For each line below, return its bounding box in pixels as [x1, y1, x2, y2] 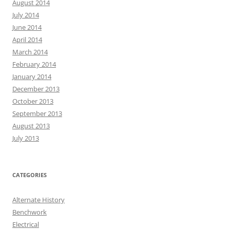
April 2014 [12, 35, 42, 44]
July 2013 [12, 133, 39, 143]
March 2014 [12, 47, 48, 56]
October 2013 [12, 97, 53, 106]
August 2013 [12, 121, 50, 130]
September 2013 [12, 109, 62, 118]
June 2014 [12, 23, 42, 32]
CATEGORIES [12, 171, 47, 179]
